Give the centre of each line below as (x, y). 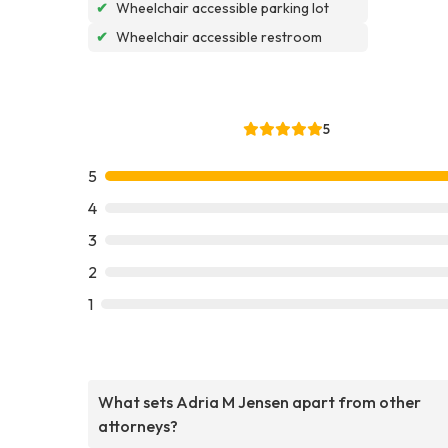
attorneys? (138, 425)
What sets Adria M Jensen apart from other (259, 401)
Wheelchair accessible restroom (219, 36)
